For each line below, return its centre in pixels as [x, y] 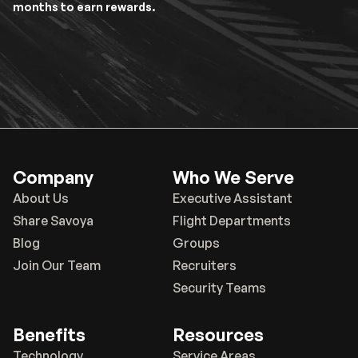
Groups [196, 243]
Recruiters [205, 265]
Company [53, 177]
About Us [41, 198]
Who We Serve [233, 177]
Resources [218, 334]
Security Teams [219, 288]
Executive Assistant [233, 198]
